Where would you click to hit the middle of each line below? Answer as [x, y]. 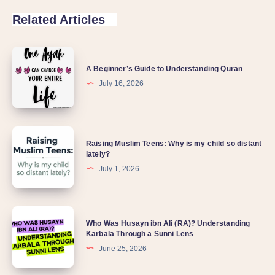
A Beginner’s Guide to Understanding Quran [165, 69]
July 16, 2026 [121, 84]
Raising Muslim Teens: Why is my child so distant [174, 143]
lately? [98, 154]
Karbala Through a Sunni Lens [140, 234]
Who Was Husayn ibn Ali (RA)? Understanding [168, 223]
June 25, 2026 [123, 248]
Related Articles [59, 19]
